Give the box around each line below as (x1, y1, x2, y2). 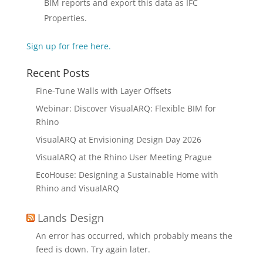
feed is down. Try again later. (35, 244, 150, 255)
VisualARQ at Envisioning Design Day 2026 (35, 134, 201, 146)
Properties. (43, 12, 87, 24)
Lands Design (37, 211, 104, 225)
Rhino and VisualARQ (35, 183, 119, 194)
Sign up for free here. (26, 41, 111, 52)
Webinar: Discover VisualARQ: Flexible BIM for (35, 103, 216, 114)
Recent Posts (26, 66, 90, 80)
